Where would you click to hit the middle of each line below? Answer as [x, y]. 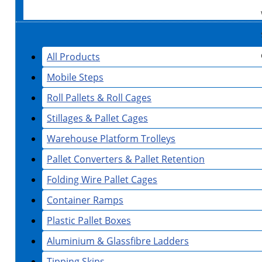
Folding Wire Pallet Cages [102, 180]
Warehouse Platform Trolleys [111, 139]
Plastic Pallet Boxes [89, 221]
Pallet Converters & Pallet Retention [126, 159]
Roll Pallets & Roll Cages [99, 98]
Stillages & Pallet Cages [97, 118]
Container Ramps [85, 200]
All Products [73, 57]
